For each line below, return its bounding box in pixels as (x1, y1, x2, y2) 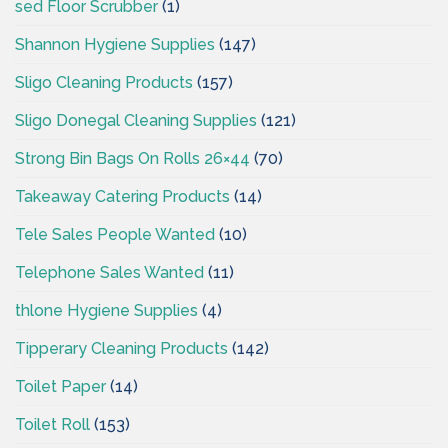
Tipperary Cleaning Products (15, 338, 228, 358)
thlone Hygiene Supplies (15, 300, 198, 320)
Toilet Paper (15, 376, 106, 396)
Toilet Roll (15, 414, 90, 434)
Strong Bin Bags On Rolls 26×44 (15, 148, 250, 168)
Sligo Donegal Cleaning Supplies (15, 110, 257, 130)
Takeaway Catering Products (15, 186, 230, 206)
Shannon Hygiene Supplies (15, 34, 215, 54)
